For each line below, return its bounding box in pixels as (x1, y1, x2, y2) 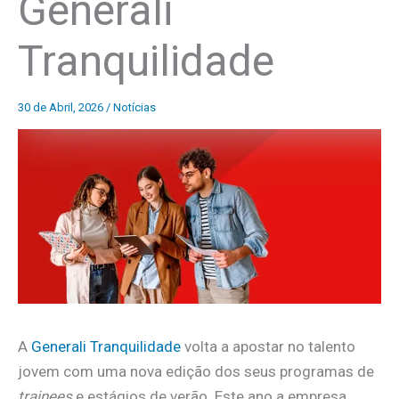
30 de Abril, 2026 (18, 100, 106, 114)
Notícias (113, 100, 156, 114)
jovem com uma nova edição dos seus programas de (18, 362, 374, 381)
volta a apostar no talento (181, 338, 355, 356)
